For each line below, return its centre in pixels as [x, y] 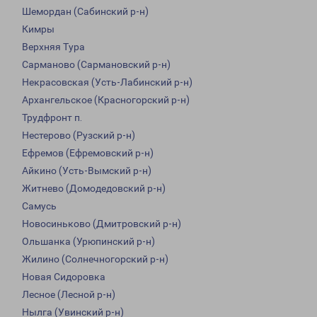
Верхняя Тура [53, 47]
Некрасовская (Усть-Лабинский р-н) [107, 82]
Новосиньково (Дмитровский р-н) [102, 224]
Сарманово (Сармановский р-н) [96, 65]
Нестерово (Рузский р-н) [79, 136]
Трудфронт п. [52, 118]
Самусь [39, 206]
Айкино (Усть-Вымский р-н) [87, 171]
